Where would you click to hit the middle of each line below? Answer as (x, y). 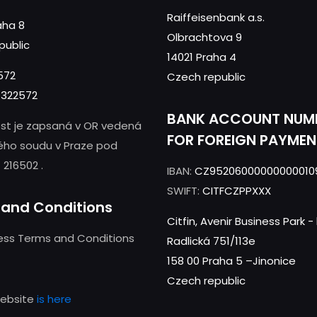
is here (54, 299)
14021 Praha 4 (202, 57)
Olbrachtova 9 (204, 38)
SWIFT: (185, 191)
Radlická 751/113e (211, 241)
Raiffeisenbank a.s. (216, 18)
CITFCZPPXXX (237, 191)
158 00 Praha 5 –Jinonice (231, 261)
